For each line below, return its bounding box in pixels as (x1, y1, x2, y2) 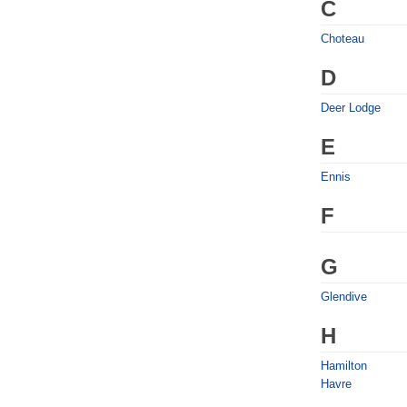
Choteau (321, 32, 364, 45)
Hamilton (321, 359, 367, 372)
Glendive (321, 290, 367, 303)
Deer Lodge (321, 101, 381, 114)
